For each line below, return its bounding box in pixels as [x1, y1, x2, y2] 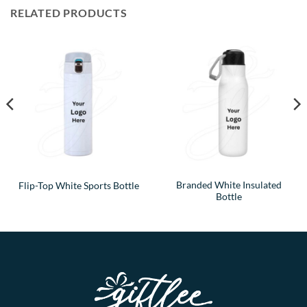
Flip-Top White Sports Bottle [18, 180, 139, 191]
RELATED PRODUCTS [10, 5, 127, 19]
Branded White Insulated [175, 180, 282, 191]
